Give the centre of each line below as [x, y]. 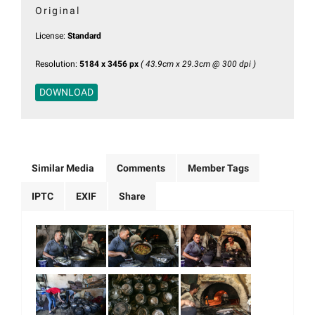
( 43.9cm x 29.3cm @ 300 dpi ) [198, 64]
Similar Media [63, 168]
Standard [84, 36]
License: [51, 36]
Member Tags [218, 168]
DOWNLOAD [66, 92]
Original [58, 11]
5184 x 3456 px [109, 64]
